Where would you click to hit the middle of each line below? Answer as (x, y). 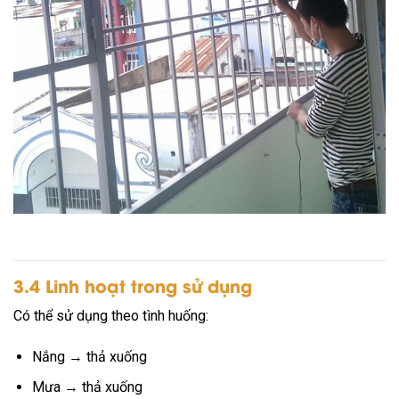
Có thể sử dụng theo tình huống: (111, 316)
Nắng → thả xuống (89, 356)
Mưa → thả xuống (87, 387)
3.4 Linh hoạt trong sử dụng (133, 285)
